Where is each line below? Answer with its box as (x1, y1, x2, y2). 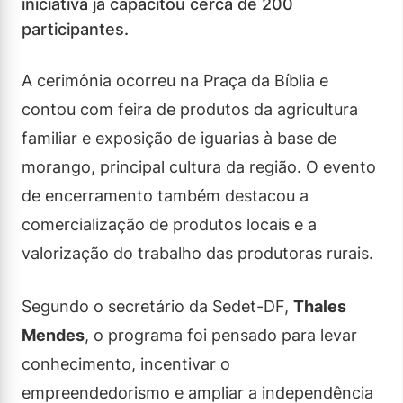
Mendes (22, 325, 85, 345)
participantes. (22, 19, 129, 39)
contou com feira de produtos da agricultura (22, 99, 358, 119)
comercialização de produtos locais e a (22, 214, 317, 234)
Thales (293, 296, 346, 316)
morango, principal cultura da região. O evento (22, 157, 376, 176)
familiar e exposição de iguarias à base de (22, 128, 336, 148)
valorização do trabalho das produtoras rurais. (22, 243, 373, 263)
